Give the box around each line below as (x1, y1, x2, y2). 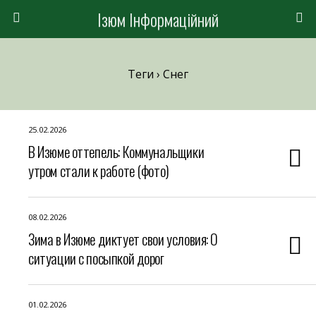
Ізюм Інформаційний (97, 6, 219, 32)
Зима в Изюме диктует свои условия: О (28, 228, 219, 250)
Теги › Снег (128, 66, 188, 82)
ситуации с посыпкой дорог (28, 247, 164, 269)
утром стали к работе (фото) (28, 159, 169, 181)
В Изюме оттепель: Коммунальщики (28, 140, 205, 162)
